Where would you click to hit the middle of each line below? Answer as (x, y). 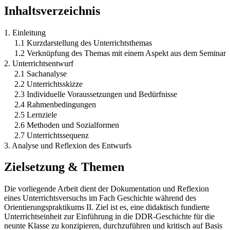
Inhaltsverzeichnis (52, 11)
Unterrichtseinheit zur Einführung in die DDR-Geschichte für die (109, 217)
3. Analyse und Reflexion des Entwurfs (68, 145)
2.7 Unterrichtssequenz (52, 135)
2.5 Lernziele (36, 114)
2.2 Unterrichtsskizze (49, 84)
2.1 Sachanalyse (41, 73)
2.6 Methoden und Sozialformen (67, 125)
